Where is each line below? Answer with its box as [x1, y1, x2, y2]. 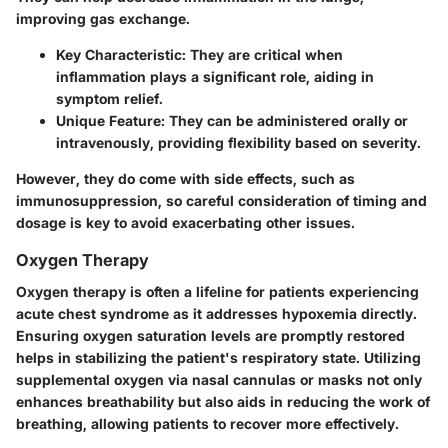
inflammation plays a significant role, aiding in [56, 67, 374, 85]
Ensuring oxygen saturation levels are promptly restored [16, 326, 405, 344]
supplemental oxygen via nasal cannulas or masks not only [16, 370, 422, 388]
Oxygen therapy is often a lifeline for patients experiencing [16, 282, 419, 300]
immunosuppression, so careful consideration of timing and [16, 191, 427, 209]
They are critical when [186, 45, 343, 63]
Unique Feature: [56, 111, 165, 129]
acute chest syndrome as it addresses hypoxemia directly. [16, 304, 417, 322]
